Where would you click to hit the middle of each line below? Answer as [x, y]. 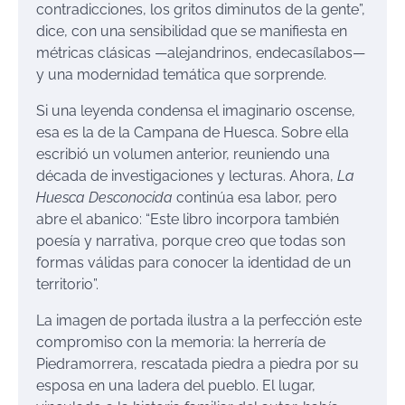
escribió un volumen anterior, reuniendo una [183, 154]
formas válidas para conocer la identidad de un [193, 262]
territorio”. [67, 284]
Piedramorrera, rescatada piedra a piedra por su [198, 363]
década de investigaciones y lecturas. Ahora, [187, 175]
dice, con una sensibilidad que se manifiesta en [192, 31]
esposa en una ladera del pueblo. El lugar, [176, 385]
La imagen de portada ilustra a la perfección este [199, 320]
